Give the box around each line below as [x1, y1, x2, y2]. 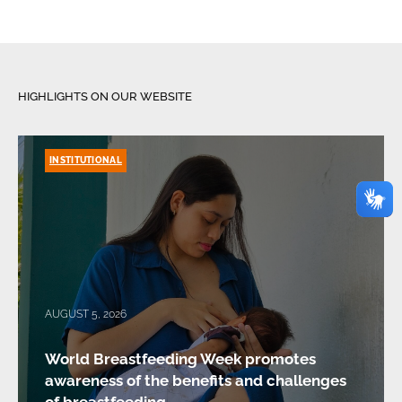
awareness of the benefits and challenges [45, 371, 346, 390]
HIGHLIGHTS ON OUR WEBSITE [18, 90, 192, 104]
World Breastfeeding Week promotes [45, 350, 316, 369]
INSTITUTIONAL [49, 155, 122, 166]
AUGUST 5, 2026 [45, 308, 127, 321]
